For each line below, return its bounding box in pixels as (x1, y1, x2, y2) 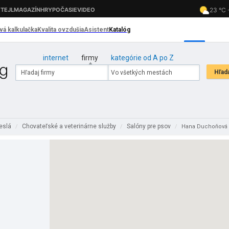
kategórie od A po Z (110, 54, 174, 62)
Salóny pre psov (127, 123, 172, 130)
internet (42, 54, 68, 62)
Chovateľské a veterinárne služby (22, 123, 118, 130)
